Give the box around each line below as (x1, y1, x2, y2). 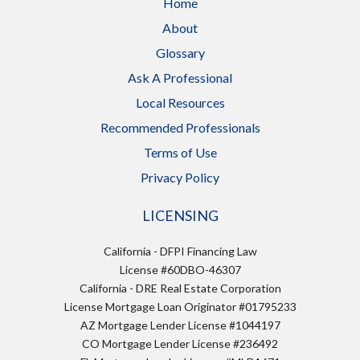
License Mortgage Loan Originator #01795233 (63, 299, 297, 313)
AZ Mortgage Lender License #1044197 (80, 317, 280, 332)
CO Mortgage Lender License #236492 (82, 336, 278, 350)
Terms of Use (143, 144, 217, 160)
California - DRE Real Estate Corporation (79, 280, 281, 295)
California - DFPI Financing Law (103, 243, 257, 258)
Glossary (155, 44, 205, 60)
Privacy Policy (141, 169, 219, 185)
